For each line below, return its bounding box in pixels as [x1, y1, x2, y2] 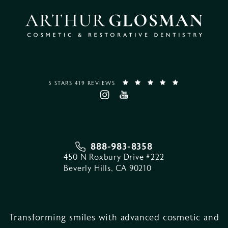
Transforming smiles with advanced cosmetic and [9, 212, 219, 223]
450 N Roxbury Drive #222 [64, 153, 164, 162]
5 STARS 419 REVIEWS [48, 79, 116, 87]
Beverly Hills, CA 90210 [64, 164, 152, 174]
